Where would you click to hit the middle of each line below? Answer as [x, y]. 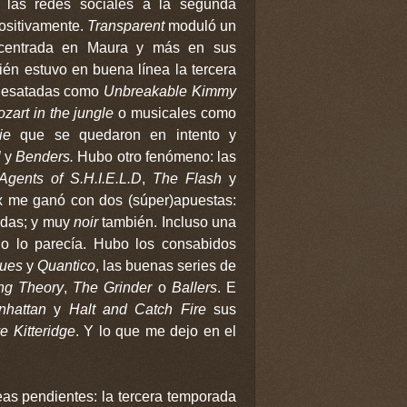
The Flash [187, 178]
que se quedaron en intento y [124, 134]
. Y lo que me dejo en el [155, 331]
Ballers [194, 287]
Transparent [128, 25]
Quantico [66, 265]
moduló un [202, 25]
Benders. [45, 156]
